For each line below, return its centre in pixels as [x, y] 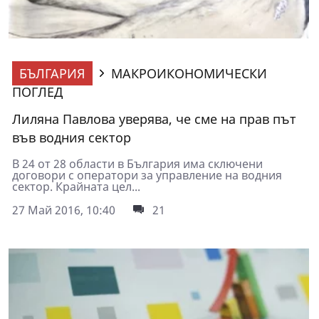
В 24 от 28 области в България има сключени [137, 164]
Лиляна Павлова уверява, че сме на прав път [154, 119]
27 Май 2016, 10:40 [64, 210]
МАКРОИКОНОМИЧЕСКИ [189, 74]
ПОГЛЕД [37, 92]
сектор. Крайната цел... [76, 187]
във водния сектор [72, 138]
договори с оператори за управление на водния [147, 176]
